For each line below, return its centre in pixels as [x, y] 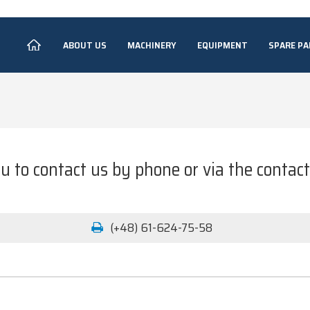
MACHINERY [152, 45]
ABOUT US [84, 45]
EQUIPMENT [222, 45]
